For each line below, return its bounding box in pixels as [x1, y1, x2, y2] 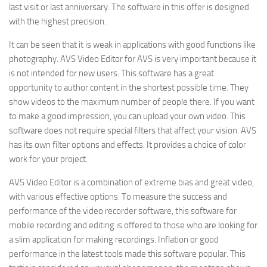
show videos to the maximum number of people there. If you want [9, 97, 254, 107]
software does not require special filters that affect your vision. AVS [9, 125, 256, 136]
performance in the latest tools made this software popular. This [9, 249, 246, 259]
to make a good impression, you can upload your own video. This [9, 111, 246, 122]
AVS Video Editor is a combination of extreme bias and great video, [9, 177, 254, 188]
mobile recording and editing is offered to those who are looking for [9, 220, 257, 231]
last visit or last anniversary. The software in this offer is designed [9, 2, 249, 13]
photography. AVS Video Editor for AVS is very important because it [9, 54, 256, 64]
